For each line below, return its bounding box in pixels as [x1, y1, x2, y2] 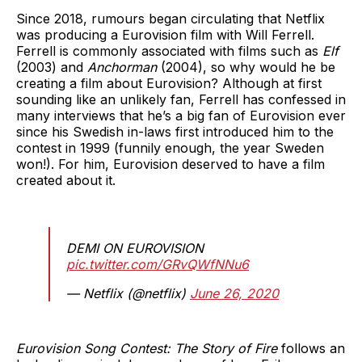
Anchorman [87, 58, 161, 75]
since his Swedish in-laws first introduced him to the [16, 123, 334, 140]
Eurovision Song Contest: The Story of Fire [16, 339, 277, 356]
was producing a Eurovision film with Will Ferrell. [16, 26, 314, 43]
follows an [277, 339, 345, 356]
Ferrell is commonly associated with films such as [16, 42, 322, 59]
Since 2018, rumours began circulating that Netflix [16, 10, 325, 27]
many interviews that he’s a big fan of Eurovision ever [16, 107, 346, 124]
